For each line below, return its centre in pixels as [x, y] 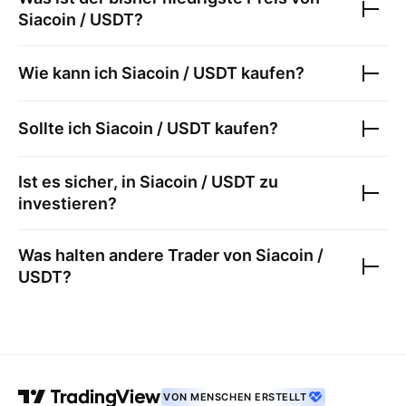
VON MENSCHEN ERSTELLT [235, 397]
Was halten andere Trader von [137, 255]
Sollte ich [57, 128]
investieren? [68, 203]
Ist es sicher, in [79, 182]
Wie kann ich [70, 73]
